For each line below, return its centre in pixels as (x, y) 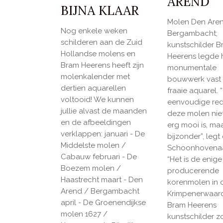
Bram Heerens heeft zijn (102, 65)
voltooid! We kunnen (97, 100)
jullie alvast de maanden (104, 111)
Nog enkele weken (94, 31)
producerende (193, 170)
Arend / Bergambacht (100, 191)
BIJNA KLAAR (100, 11)
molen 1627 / (84, 214)
